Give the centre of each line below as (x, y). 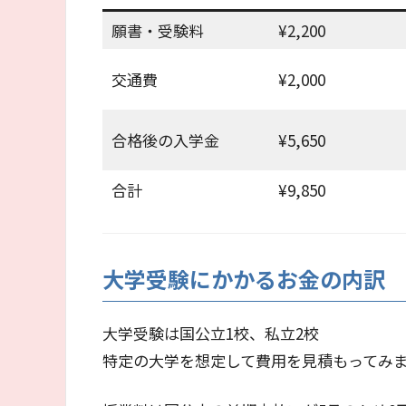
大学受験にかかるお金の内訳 (244, 278)
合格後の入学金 (165, 140)
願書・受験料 (157, 31)
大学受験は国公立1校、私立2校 (211, 333)
